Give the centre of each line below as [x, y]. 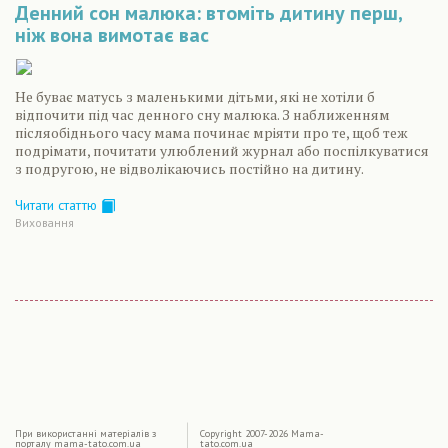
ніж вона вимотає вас [112, 35]
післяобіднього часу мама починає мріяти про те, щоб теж [211, 133]
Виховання [44, 222]
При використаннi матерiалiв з [85, 433]
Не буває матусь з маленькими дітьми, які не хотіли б [195, 97]
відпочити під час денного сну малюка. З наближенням [202, 115]
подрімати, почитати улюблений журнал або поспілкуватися [222, 151]
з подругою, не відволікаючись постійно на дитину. [189, 169]
